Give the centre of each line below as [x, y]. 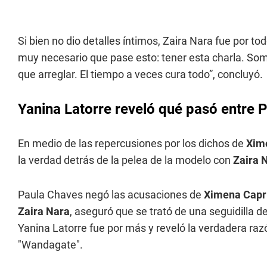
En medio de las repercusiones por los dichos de [132, 143]
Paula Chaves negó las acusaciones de [111, 195]
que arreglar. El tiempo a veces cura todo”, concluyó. [140, 74]
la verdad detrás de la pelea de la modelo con [124, 160]
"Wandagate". [50, 245]
